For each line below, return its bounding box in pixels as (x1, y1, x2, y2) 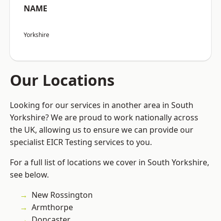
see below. (10, 169, 49, 181)
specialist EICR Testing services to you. (10, 137, 152, 148)
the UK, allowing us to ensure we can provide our (10, 124, 193, 136)
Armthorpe (32, 202, 73, 213)
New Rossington (32, 189, 93, 201)
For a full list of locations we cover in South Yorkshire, (10, 157, 209, 168)
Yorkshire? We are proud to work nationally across (10, 112, 198, 123)
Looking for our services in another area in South (10, 100, 193, 111)
